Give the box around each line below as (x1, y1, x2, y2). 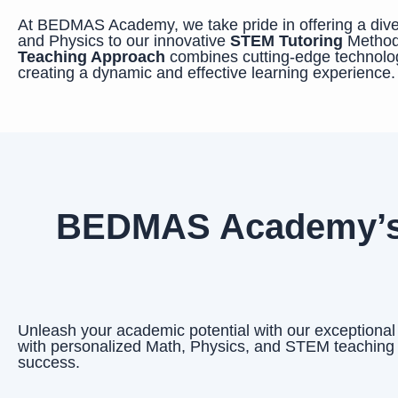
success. (18, 353, 80, 371)
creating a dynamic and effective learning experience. (18, 63, 395, 82)
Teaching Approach (18, 47, 165, 66)
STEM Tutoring (230, 31, 343, 50)
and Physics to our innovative (18, 31, 230, 50)
